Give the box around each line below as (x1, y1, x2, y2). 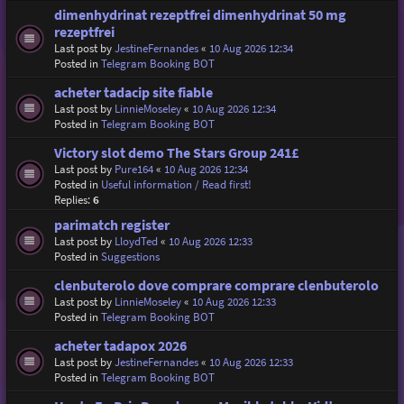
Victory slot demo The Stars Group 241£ (53, 143, 298, 161)
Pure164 (114, 161, 153, 177)
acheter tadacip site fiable (53, 83, 213, 101)
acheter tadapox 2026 (53, 336, 187, 354)
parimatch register (53, 216, 170, 234)
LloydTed (114, 233, 158, 249)
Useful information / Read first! (100, 176, 252, 192)
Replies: (53, 191, 93, 207)
